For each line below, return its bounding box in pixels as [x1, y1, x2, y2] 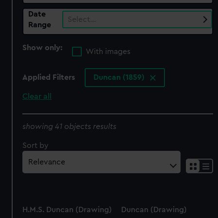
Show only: [22, 43, 65, 52]
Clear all [22, 92, 52, 101]
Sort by [22, 141, 49, 149]
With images [86, 48, 131, 56]
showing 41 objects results [22, 122, 117, 130]
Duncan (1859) [93, 73, 147, 82]
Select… [68, 15, 96, 23]
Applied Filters [22, 73, 75, 82]
